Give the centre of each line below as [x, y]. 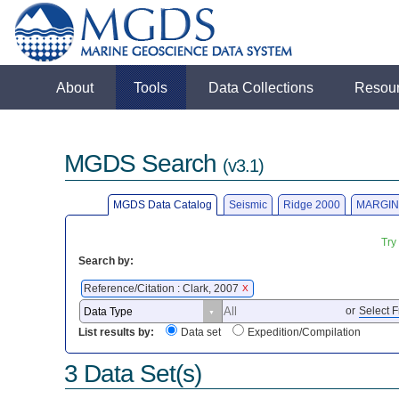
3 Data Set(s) [133, 373]
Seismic [248, 204]
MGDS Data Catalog [163, 204]
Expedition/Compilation [305, 333]
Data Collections [261, 87]
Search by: [106, 261]
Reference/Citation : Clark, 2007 [163, 288]
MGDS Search [144, 164]
